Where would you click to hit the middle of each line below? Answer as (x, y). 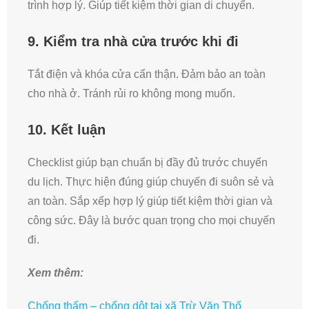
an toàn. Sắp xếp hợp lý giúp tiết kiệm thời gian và (150, 201)
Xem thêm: (56, 273)
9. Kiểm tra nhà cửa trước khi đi (133, 42)
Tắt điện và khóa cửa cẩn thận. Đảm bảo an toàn (147, 74)
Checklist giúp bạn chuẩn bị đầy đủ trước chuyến (148, 163)
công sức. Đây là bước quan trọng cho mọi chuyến (151, 221)
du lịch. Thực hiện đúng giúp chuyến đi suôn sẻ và (151, 182)
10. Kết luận (67, 130)
